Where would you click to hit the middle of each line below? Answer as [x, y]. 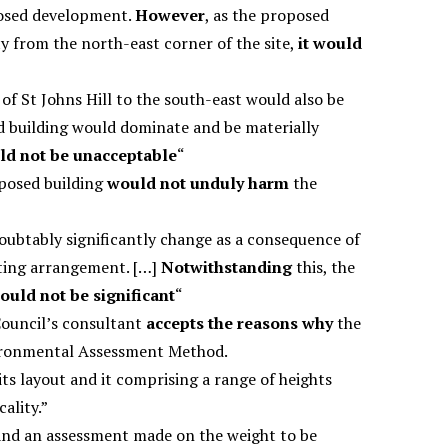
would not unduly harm [198, 182]
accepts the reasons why [239, 322]
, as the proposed [267, 14]
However [170, 14]
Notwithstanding [226, 266]
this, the [323, 266]
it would [330, 42]
